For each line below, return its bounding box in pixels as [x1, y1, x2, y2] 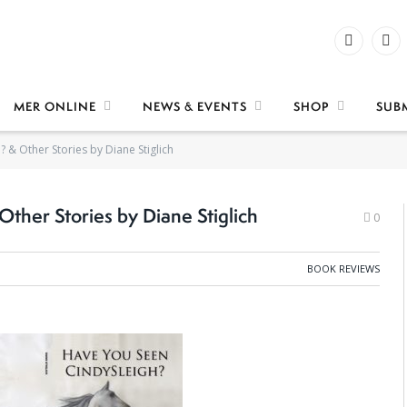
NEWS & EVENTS [143, 98, 247, 114]
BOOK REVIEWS [306, 262, 380, 275]
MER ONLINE [14, 98, 96, 114]
